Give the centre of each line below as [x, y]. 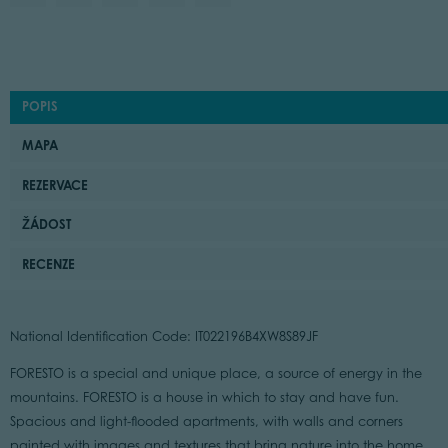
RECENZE [49, 263]
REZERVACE [55, 184]
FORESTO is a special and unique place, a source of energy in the [215, 373]
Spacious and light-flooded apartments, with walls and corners [206, 421]
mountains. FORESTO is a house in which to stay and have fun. [204, 397]
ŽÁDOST [47, 224]
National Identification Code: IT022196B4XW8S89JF [163, 336]
